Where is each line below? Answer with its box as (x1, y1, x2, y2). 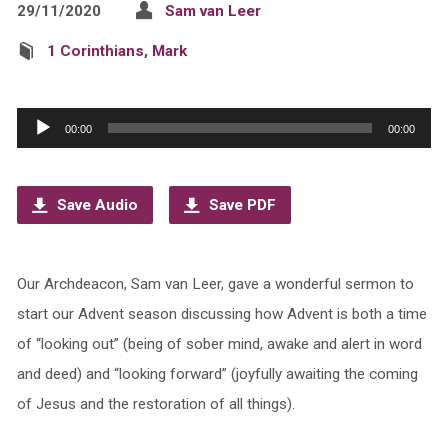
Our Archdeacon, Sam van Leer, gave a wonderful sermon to (16, 275, 414, 293)
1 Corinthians (46, 42, 144, 60)
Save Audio (52, 196, 138, 214)
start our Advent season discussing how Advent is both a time (16, 305, 427, 323)
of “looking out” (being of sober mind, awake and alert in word (16, 335, 422, 353)
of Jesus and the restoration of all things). (16, 395, 295, 413)
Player (15, 142, 61, 161)
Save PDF (204, 196, 276, 214)
